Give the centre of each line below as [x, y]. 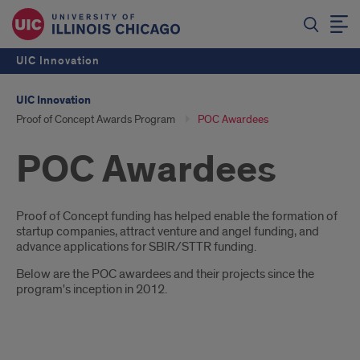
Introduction [78, 223]
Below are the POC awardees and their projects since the [165, 274]
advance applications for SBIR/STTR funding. [136, 247]
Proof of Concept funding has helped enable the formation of [177, 216]
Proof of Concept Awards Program [96, 119]
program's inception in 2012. [92, 289]
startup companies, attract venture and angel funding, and [168, 231]
